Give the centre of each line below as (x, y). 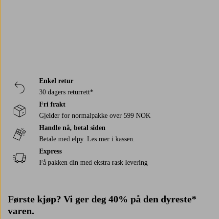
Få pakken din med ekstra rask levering (93, 162)
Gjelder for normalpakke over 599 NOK (95, 115)
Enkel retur (56, 81)
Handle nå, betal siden (72, 128)
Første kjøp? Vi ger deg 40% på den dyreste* (102, 199)
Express (50, 151)
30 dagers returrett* (66, 92)
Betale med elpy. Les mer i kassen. (87, 139)
